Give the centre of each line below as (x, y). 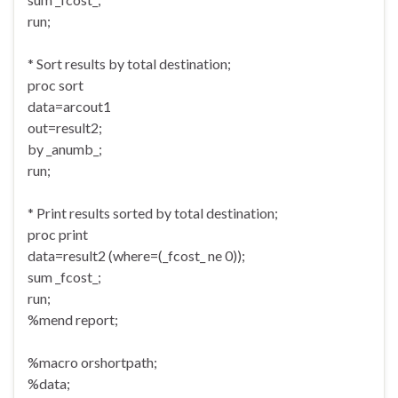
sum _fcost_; (64, 277)
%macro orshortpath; (92, 362)
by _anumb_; (65, 149)
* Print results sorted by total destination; (153, 213)
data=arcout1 (69, 107)
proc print (58, 235)
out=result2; (65, 128)
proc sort (56, 85)
